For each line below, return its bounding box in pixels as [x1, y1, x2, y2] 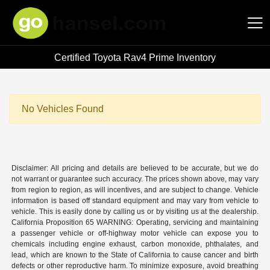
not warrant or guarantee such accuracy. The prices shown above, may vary [11, 175, 259, 184]
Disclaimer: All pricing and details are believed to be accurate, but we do [11, 164, 259, 173]
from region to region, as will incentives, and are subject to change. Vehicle [11, 186, 259, 195]
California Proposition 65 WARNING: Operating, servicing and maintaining [11, 218, 259, 227]
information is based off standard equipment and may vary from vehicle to [11, 196, 259, 206]
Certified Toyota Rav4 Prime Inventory [54, 52, 216, 63]
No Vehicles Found [22, 104, 104, 115]
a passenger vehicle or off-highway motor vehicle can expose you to [11, 229, 259, 238]
